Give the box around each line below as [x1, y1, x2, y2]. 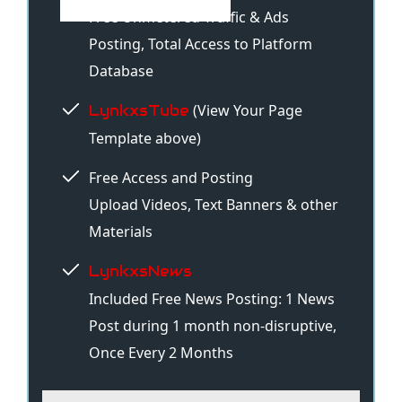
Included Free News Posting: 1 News [89, 289, 335, 310]
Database [89, 61, 153, 82]
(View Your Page [189, 100, 302, 121]
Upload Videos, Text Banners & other [89, 195, 338, 215]
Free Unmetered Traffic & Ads [89, 7, 289, 28]
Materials [89, 222, 153, 242]
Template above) [89, 128, 201, 149]
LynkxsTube [89, 101, 189, 121]
